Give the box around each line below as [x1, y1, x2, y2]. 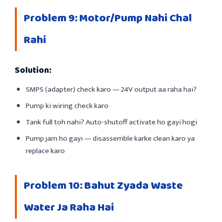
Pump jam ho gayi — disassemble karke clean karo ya [26, 132, 195, 145]
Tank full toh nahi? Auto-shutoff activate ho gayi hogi [26, 115, 197, 128]
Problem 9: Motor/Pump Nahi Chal [24, 9, 192, 27]
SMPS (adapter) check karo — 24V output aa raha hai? [26, 83, 197, 96]
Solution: [15, 63, 52, 77]
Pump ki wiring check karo [26, 99, 109, 112]
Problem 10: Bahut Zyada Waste [24, 176, 183, 195]
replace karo [26, 144, 65, 157]
